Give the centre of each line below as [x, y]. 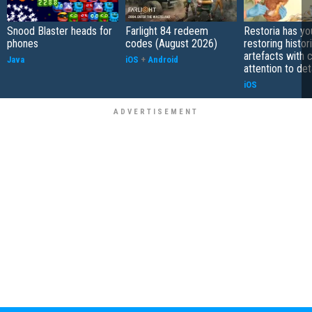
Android [163, 59]
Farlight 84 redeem [167, 31]
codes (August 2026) [171, 43]
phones [23, 43]
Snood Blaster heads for [60, 31]
